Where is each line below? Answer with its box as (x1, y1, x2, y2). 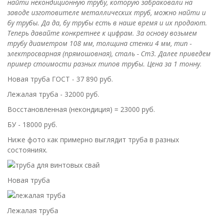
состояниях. (7, 145, 47, 154)
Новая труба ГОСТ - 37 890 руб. (7, 74, 113, 84)
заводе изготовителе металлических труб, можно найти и (7, 8, 206, 17)
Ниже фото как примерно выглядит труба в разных (7, 135, 179, 144)
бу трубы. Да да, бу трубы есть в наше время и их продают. (7, 18, 207, 27)
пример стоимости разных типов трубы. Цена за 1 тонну (7, 59, 200, 68)
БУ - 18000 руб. (7, 120, 57, 129)
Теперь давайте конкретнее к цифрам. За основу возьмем (7, 28, 197, 38)
